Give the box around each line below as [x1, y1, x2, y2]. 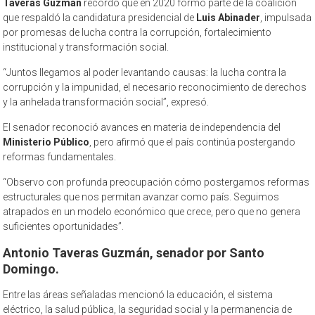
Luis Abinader [196, 11, 261, 23]
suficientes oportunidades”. [3, 220, 124, 232]
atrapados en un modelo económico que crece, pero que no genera [3, 205, 301, 217]
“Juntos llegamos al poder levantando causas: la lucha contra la [3, 66, 287, 78]
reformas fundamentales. [3, 150, 117, 162]
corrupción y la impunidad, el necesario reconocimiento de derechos [3, 81, 307, 93]
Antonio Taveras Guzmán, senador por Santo [3, 245, 265, 260]
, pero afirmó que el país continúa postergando [89, 136, 296, 148]
